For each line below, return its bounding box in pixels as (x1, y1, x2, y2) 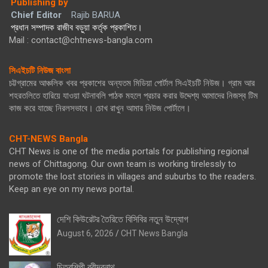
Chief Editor (11, 9, 62, 20)
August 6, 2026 (57, 228, 114, 238)
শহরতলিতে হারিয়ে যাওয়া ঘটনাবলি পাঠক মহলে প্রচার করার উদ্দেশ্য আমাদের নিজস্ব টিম (9, 90, 258, 101)
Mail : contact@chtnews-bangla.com (9, 34, 153, 45)
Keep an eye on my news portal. (9, 183, 134, 194)
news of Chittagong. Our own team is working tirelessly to (9, 158, 236, 169)
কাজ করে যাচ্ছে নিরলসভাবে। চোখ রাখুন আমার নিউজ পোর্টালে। (9, 102, 191, 114)
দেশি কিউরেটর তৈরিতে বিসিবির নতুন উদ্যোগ (57, 213, 188, 225)
